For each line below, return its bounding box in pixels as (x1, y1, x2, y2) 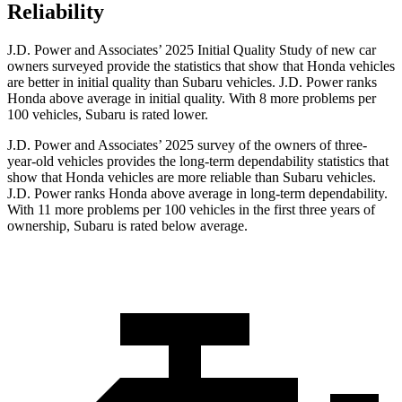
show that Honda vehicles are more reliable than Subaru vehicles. (7, 170, 376, 186)
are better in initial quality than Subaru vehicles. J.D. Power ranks (7, 74, 377, 91)
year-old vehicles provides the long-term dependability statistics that (7, 153, 389, 170)
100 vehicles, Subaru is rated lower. (7, 107, 208, 123)
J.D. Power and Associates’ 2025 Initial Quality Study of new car (7, 42, 376, 58)
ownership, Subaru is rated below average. (7, 218, 248, 234)
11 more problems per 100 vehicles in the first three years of (38, 202, 375, 218)
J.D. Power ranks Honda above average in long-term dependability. (7, 186, 388, 202)
